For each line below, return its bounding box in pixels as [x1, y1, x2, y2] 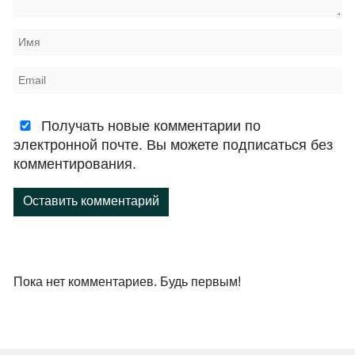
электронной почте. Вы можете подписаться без [13, 136, 334, 153]
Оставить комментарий [23, 193, 160, 208]
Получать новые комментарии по [37, 117, 261, 134]
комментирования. [13, 155, 137, 172]
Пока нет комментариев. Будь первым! [13, 274, 242, 288]
